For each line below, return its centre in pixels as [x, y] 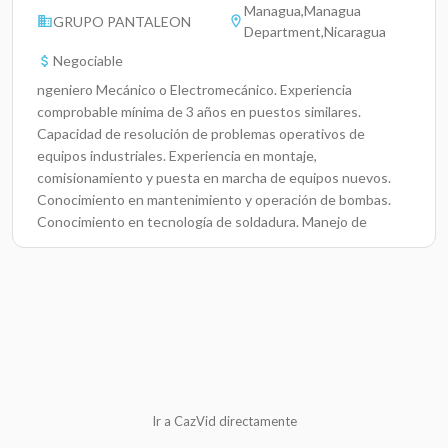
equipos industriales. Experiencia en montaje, [177, 155]
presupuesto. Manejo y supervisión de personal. [185, 243]
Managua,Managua [302, 10]
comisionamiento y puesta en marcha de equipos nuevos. [214, 177]
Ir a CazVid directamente [224, 421]
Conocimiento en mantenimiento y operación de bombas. [214, 199]
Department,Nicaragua [315, 31]
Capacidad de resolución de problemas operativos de [201, 133]
